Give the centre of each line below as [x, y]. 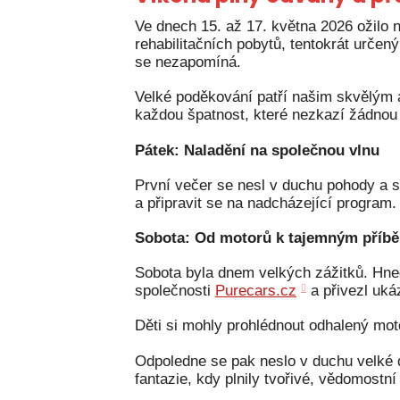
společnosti [175, 291]
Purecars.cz [256, 291]
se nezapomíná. [188, 62]
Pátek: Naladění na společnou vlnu [257, 150]
